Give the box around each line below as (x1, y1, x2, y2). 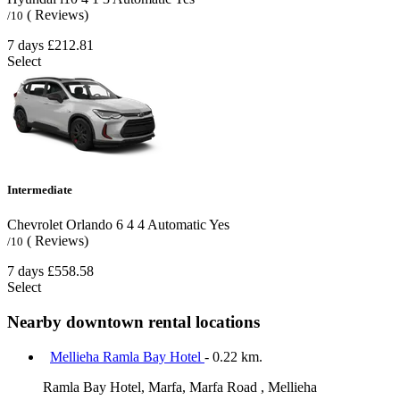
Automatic (145, 217, 206, 233)
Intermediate (7, 183, 72, 197)
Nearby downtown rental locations (7, 312, 260, 331)
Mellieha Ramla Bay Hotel (50, 348, 204, 364)
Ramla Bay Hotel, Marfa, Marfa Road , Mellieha (43, 379, 317, 395)
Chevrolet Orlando (7, 217, 112, 233)
